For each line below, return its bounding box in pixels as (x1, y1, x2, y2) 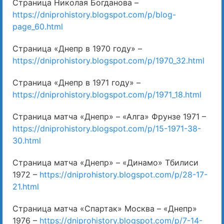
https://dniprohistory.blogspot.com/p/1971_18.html (12, 89, 201, 100)
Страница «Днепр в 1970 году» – (12, 43, 142, 54)
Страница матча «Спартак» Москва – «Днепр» (12, 203, 197, 214)
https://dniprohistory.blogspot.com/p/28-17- (39, 169, 207, 180)
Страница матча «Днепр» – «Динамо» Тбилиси (12, 157, 198, 168)
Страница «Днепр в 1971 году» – (12, 77, 140, 88)
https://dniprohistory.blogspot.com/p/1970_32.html (12, 55, 204, 66)
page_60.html (12, 21, 63, 32)
